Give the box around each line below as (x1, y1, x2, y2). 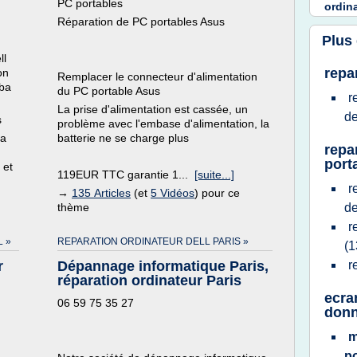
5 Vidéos (151, 186, 194, 199)
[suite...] (194, 168, 234, 181)
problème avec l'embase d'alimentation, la (57, 117, 269, 130)
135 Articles (72, 186, 131, 199)
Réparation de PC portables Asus (57, 15, 225, 28)
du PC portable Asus (57, 84, 160, 97)
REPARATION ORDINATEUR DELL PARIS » (57, 236, 249, 247)
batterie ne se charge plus (57, 131, 189, 144)
